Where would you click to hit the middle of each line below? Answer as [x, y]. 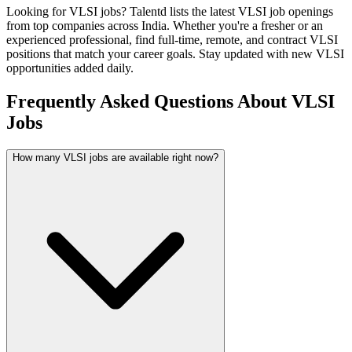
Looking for [38, 12]
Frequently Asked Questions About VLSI [170, 102]
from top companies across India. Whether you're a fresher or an [165, 26]
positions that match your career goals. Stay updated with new [161, 54]
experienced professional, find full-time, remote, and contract [158, 40]
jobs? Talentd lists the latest [168, 12]
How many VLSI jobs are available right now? [115, 158]
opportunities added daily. [70, 68]
